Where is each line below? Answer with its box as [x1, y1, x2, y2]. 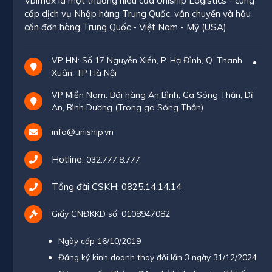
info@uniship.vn [52, 126, 114, 138]
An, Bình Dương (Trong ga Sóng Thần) [52, 101, 203, 113]
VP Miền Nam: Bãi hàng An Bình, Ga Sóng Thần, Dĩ [52, 89, 253, 100]
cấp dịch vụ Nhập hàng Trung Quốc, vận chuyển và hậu [24, 7, 251, 19]
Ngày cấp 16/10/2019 [58, 235, 141, 246]
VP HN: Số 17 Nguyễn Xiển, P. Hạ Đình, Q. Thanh [52, 54, 242, 66]
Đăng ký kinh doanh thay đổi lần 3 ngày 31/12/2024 [58, 251, 257, 262]
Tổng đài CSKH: [52, 180, 121, 192]
